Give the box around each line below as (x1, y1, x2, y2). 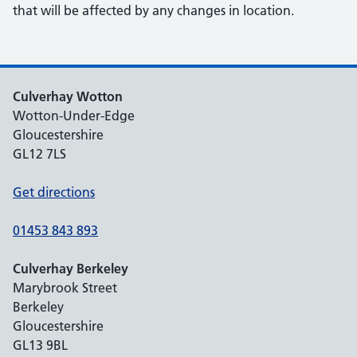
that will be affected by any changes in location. (13, 2, 294, 18)
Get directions (13, 184, 95, 200)
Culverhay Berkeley (13, 261, 128, 277)
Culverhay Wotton (13, 88, 123, 104)
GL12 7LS (13, 146, 66, 162)
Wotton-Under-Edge (13, 108, 135, 124)
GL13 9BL (13, 337, 68, 353)
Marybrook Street (13, 280, 117, 296)
